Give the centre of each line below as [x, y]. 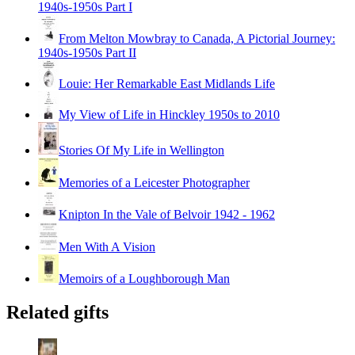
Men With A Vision [107, 246]
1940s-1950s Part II [87, 52]
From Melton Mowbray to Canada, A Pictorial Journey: [197, 38]
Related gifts [57, 312]
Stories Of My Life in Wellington [141, 150]
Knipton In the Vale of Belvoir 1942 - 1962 [167, 214]
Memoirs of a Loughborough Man [144, 278]
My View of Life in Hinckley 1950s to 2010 [169, 114]
